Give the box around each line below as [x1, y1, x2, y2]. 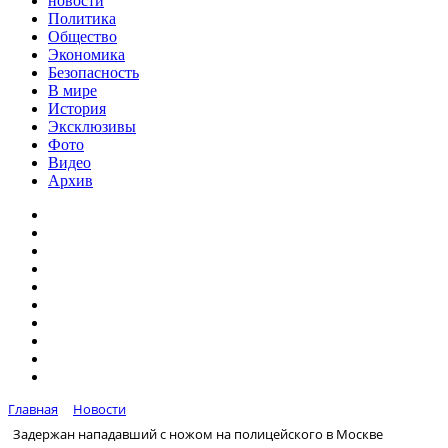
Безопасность [48, 64, 139, 81]
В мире [48, 82, 97, 99]
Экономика [48, 46, 125, 63]
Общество [48, 28, 117, 45]
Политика [48, 10, 116, 27]
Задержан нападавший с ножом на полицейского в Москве [13, 424, 383, 443]
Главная [8, 400, 58, 418]
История [48, 100, 106, 117]
